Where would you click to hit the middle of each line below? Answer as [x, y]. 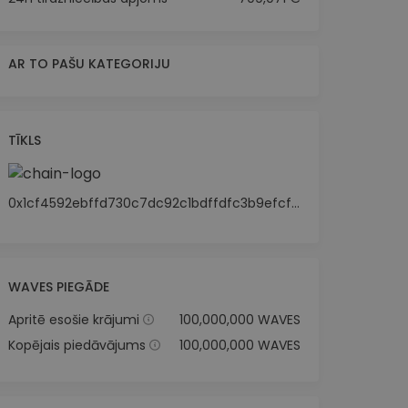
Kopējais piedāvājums [76, 345]
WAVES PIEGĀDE [58, 286]
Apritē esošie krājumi [73, 319]
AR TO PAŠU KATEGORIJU [89, 63]
